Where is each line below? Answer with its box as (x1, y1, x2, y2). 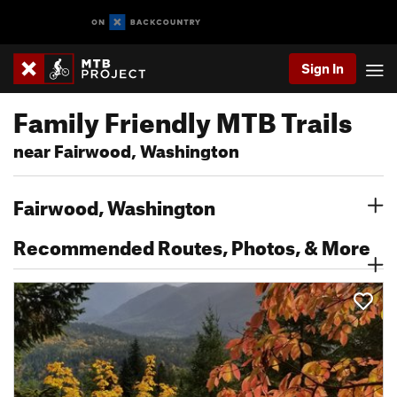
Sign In (301, 60, 344, 76)
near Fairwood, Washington (13, 135, 239, 162)
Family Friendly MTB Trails (13, 97, 352, 139)
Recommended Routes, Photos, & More (13, 229, 370, 260)
